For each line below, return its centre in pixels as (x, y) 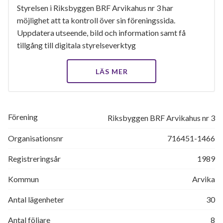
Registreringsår (34, 159)
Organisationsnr (36, 138)
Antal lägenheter (36, 199)
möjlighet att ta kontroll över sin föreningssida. (96, 20)
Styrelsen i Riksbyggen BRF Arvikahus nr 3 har (95, 8)
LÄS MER (111, 71)
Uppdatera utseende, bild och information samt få (101, 33)
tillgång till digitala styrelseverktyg (76, 45)
